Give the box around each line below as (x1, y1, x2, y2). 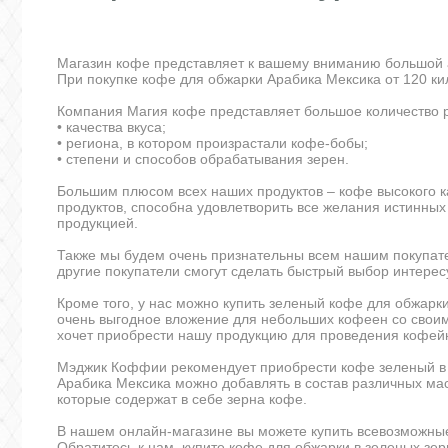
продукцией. (57, 214, 138, 231)
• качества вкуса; (57, 118, 166, 135)
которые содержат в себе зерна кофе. (57, 390, 307, 407)
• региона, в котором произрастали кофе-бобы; (57, 134, 368, 151)
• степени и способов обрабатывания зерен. (57, 150, 349, 167)
